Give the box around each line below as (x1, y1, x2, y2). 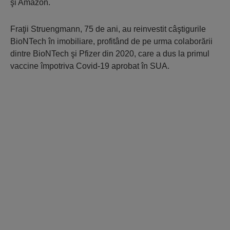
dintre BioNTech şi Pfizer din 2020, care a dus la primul (10, 49, 209, 58)
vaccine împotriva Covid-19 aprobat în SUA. (10, 62, 169, 70)
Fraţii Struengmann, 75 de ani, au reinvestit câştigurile (10, 25, 206, 33)
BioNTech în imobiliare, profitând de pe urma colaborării (10, 37, 213, 46)
